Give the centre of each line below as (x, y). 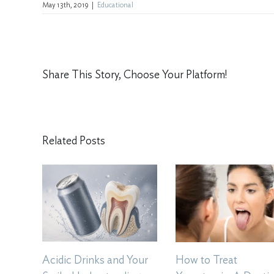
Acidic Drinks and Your (95, 260)
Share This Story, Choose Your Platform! (134, 75)
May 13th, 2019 (65, 5)
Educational (115, 5)
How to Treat (207, 261)
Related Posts (73, 142)
